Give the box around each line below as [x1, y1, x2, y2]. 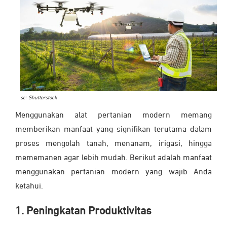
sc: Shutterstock [20, 95, 57, 101]
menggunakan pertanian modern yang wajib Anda [15, 168, 212, 177]
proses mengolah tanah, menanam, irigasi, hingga [15, 140, 212, 148]
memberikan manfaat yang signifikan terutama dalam [15, 126, 212, 134]
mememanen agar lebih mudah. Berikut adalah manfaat [15, 154, 212, 163]
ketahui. [15, 182, 45, 191]
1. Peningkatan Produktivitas [15, 206, 152, 217]
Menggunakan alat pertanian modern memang [15, 111, 212, 120]
